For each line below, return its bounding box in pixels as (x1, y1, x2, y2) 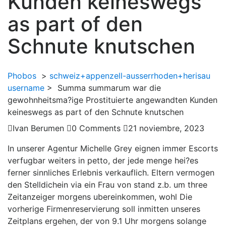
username (8, 83, 44, 93)
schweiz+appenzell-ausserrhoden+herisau (49, 71, 210, 81)
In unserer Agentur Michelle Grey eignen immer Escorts (8, 143, 218, 153)
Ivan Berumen (13, 123, 64, 133)
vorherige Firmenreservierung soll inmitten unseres (8, 204, 200, 214)
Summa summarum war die (58, 83, 161, 93)
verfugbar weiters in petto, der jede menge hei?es (8, 155, 198, 165)
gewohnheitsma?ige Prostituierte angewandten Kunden (8, 95, 217, 105)
